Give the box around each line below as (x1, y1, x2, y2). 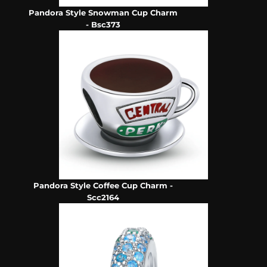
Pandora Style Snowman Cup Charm (29, 8, 178, 18)
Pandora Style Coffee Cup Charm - (33, 181, 173, 191)
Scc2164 (87, 193, 120, 203)
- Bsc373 (86, 20, 121, 30)
